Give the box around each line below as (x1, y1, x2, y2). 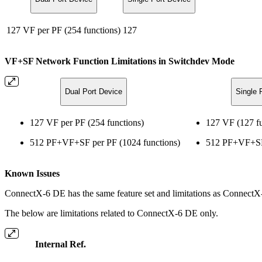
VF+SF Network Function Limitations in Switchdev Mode (5, 56, 235, 66)
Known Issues (5, 168, 60, 178)
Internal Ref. (35, 239, 86, 249)
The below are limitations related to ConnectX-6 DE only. (5, 208, 220, 218)
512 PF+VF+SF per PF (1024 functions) (30, 137, 180, 147)
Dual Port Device (64, 87, 122, 96)
